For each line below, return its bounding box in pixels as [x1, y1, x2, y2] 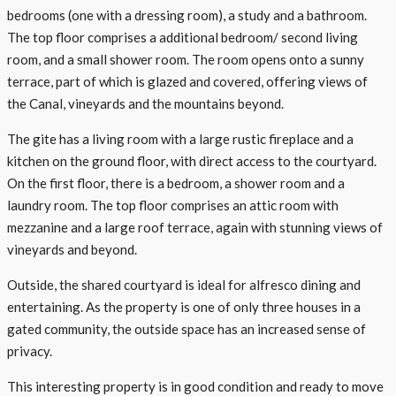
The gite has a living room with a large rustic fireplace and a [7, 130, 354, 147]
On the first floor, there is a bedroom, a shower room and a [7, 174, 345, 191]
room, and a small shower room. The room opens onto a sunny [7, 50, 364, 67]
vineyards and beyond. [7, 240, 137, 257]
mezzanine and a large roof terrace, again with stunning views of [7, 218, 383, 235]
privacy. [7, 342, 52, 359]
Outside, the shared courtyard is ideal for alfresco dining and [7, 276, 361, 293]
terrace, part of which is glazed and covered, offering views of [7, 72, 368, 89]
